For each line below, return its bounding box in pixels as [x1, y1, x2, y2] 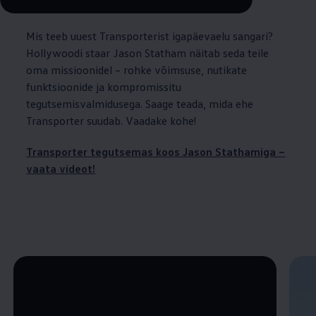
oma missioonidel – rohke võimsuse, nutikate [26, 62, 248, 77]
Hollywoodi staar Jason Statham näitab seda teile [26, 45, 269, 60]
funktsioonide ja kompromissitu [26, 79, 182, 94]
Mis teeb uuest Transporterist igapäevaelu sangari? [26, 28, 274, 43]
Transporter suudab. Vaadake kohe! [26, 113, 197, 128]
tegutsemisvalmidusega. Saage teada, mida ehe [26, 96, 254, 111]
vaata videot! [26, 161, 96, 176]
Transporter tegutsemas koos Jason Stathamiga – [26, 144, 286, 159]
